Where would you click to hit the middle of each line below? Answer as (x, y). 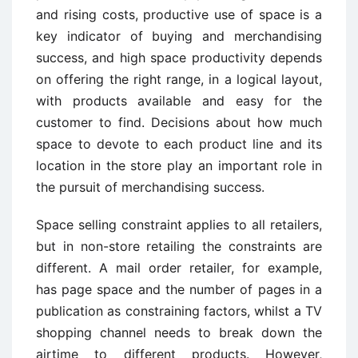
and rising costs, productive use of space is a (179, 14)
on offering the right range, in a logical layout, (179, 79)
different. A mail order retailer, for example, (179, 268)
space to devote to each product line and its (179, 144)
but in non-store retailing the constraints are (179, 246)
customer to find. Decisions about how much (179, 122)
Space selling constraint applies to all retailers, (179, 225)
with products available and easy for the (179, 101)
